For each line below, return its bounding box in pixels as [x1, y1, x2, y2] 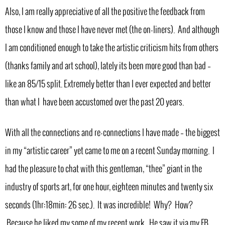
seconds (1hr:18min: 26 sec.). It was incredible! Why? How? [5, 200, 193, 211]
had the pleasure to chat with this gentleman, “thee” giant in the [5, 164, 202, 175]
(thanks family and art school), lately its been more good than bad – [5, 61, 211, 71]
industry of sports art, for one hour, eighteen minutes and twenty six [5, 182, 213, 193]
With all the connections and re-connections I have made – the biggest [5, 128, 220, 139]
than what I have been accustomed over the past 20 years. [5, 97, 184, 107]
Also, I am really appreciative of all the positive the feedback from [5, 7, 205, 17]
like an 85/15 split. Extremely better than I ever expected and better [5, 79, 211, 89]
